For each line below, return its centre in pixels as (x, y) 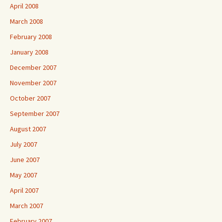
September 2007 (35, 113)
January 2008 (29, 52)
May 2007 (24, 175)
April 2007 (24, 190)
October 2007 (30, 98)
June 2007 (25, 160)
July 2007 (24, 144)
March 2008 (27, 21)
